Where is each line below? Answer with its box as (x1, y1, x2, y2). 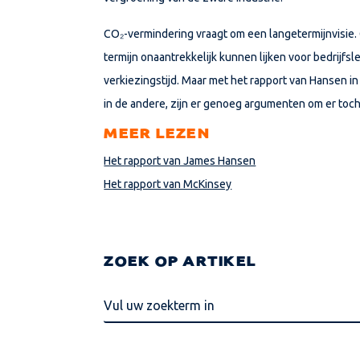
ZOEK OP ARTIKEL (104, 256, 257, 268)
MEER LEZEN (104, 128, 210, 141)
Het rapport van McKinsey (104, 177, 232, 190)
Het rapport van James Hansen (104, 153, 256, 167)
